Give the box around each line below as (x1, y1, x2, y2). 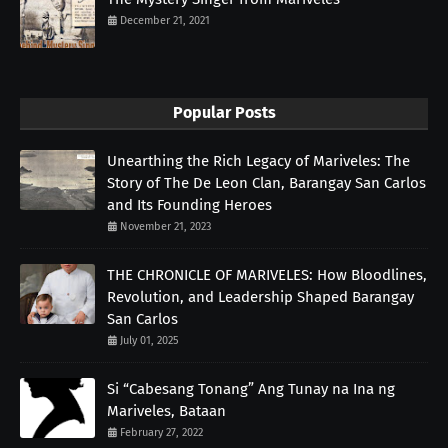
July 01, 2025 (120, 334, 179, 348)
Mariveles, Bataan (107, 402, 226, 421)
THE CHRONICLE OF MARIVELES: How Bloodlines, (107, 266, 427, 285)
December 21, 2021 (120, 14, 210, 28)
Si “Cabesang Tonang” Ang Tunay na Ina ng (107, 380, 395, 399)
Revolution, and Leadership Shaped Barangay (107, 288, 414, 307)
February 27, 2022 (120, 426, 203, 440)
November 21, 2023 (120, 220, 211, 234)
